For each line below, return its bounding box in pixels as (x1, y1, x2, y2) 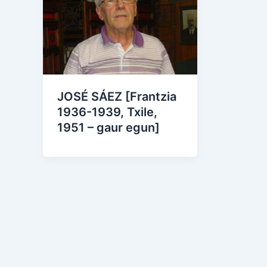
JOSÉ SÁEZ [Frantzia (57, 89, 176, 104)
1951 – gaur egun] (57, 120, 160, 135)
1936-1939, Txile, (57, 104, 157, 119)
